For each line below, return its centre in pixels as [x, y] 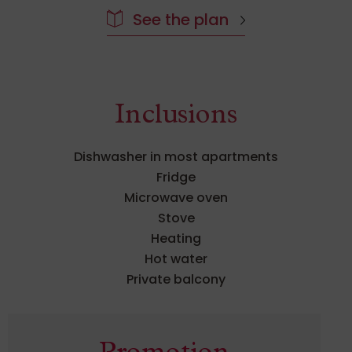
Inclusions [176, 118]
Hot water [176, 259]
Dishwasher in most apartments [176, 157]
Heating [176, 239]
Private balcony [176, 280]
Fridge [176, 178]
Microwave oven [176, 198]
